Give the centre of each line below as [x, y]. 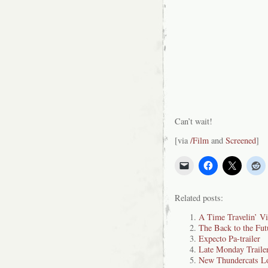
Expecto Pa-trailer [229, 239]
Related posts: [199, 197]
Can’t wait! [194, 121]
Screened [241, 141]
